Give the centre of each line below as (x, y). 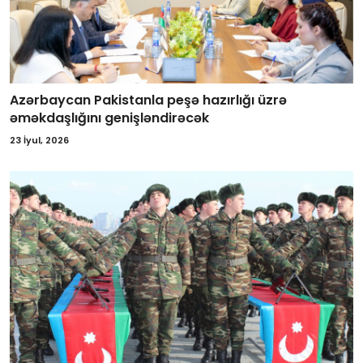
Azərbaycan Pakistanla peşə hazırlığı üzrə (148, 100)
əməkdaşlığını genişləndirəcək (109, 118)
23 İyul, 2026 (39, 140)
